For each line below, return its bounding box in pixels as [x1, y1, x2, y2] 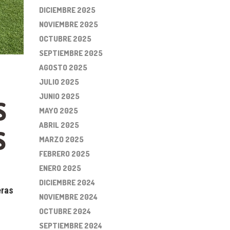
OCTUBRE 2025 [39, 34, 91, 44]
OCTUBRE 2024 [39, 206, 91, 216]
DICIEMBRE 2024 [39, 178, 95, 187]
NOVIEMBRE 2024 [39, 192, 98, 202]
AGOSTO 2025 [39, 63, 87, 72]
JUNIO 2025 [39, 91, 80, 101]
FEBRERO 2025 [39, 149, 90, 159]
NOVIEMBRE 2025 [39, 20, 98, 29]
